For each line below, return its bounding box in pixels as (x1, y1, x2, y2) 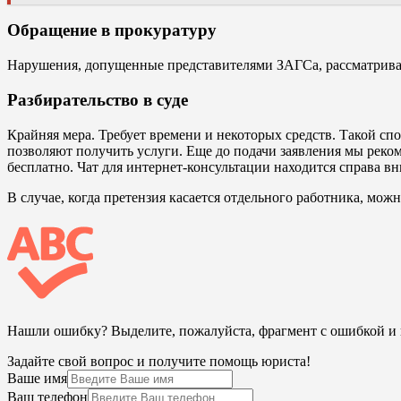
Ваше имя (7, 371, 67, 387)
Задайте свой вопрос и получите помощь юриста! (7, 354, 311, 370)
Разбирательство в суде (7, 90, 188, 109)
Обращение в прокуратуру (7, 21, 217, 40)
